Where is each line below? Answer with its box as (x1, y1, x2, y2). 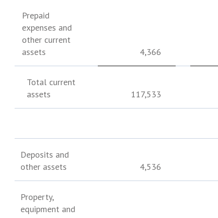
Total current (27, 76, 76, 88)
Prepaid (22, 10, 50, 21)
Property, (20, 191, 54, 202)
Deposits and (20, 149, 70, 160)
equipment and (20, 203, 75, 215)
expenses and (22, 22, 72, 33)
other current (22, 34, 71, 45)
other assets (20, 161, 67, 172)
